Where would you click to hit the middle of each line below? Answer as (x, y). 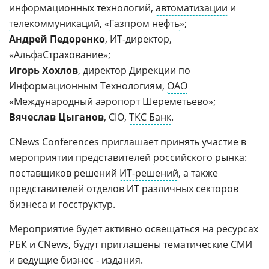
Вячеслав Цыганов (56, 117)
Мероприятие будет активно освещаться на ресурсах (134, 229)
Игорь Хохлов (44, 70)
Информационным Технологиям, (88, 86)
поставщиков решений (64, 173)
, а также (198, 173)
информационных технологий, (82, 8)
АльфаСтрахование (59, 55)
